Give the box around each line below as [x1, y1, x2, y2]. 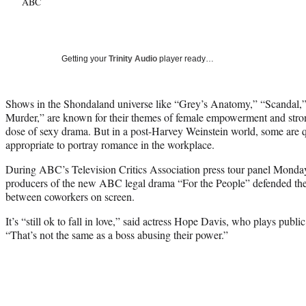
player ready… [157, 53, 214, 64]
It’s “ [5, 213, 26, 228]
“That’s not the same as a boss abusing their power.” [5, 227, 228, 242]
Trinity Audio [109, 53, 157, 64]
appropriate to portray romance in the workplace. [5, 137, 214, 152]
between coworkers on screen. [5, 189, 135, 204]
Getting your [61, 53, 109, 64]
